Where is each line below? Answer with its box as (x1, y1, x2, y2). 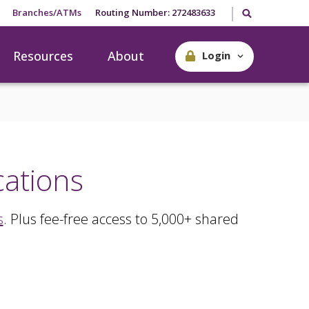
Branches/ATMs (12, 6, 82, 19)
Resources (13, 48, 73, 64)
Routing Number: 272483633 (95, 6, 216, 19)
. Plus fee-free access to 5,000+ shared (3, 210, 239, 228)
